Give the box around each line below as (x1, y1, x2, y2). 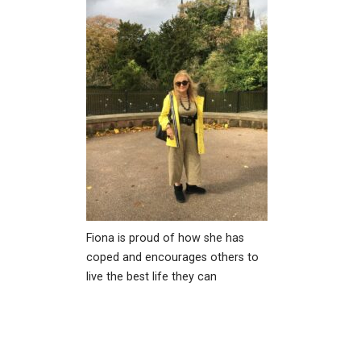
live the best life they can (85, 270, 217, 284)
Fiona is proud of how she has (85, 231, 244, 246)
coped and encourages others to (85, 251, 259, 265)
